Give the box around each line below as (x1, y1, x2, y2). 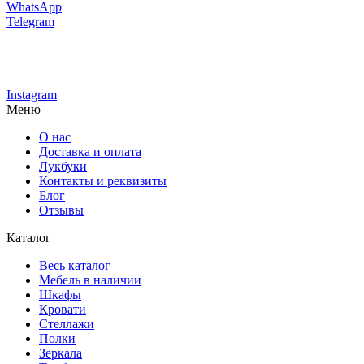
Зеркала (39, 345, 82, 360)
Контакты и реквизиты (39, 173, 167, 188)
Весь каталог (39, 258, 110, 272)
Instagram (6, 87, 57, 102)
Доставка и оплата (39, 144, 141, 158)
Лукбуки (39, 158, 87, 173)
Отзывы (39, 202, 84, 217)
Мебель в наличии (39, 272, 141, 287)
